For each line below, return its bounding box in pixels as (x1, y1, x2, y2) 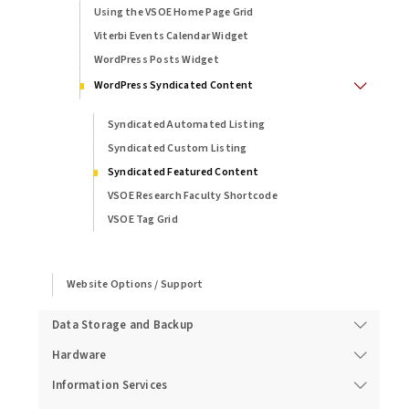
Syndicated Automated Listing (107, 116, 266, 132)
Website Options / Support (66, 276, 204, 292)
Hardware (51, 346, 107, 363)
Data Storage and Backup (51, 316, 194, 333)
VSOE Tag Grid (107, 211, 178, 227)
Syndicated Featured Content (107, 163, 258, 180)
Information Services (51, 376, 168, 393)
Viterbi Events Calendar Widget (93, 27, 249, 44)
